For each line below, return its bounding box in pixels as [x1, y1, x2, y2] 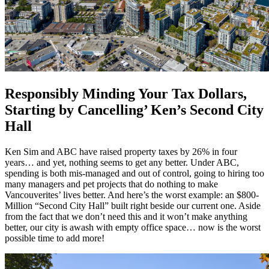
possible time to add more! [5, 233, 104, 244]
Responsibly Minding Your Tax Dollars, [5, 86, 247, 102]
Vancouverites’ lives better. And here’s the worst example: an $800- [5, 190, 259, 201]
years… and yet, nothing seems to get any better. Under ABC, [5, 157, 239, 168]
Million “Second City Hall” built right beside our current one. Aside [5, 201, 261, 211]
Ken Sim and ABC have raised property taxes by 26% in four [5, 147, 237, 157]
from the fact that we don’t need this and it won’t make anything [5, 211, 247, 222]
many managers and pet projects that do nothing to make [5, 179, 218, 190]
